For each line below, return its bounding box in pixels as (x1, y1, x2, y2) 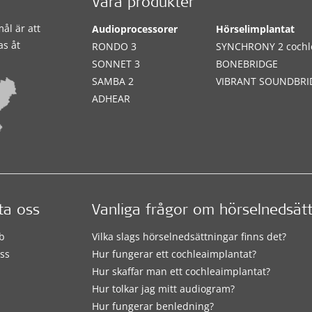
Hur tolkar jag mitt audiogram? (92, 281, 235, 295)
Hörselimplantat (216, 22, 295, 36)
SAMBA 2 (92, 75, 134, 88)
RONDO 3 (92, 40, 137, 53)
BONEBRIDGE (216, 57, 279, 70)
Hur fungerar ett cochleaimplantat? (92, 247, 257, 260)
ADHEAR (92, 92, 131, 105)
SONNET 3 (92, 57, 141, 70)
